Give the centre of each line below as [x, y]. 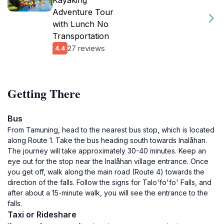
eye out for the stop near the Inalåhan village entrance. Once [108, 161]
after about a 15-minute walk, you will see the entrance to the [108, 193]
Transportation [81, 36]
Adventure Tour [83, 12]
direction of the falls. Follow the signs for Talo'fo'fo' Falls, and [109, 182]
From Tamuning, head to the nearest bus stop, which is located [111, 130]
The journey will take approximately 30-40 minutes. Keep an [107, 151]
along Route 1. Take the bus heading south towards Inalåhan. [107, 140]
